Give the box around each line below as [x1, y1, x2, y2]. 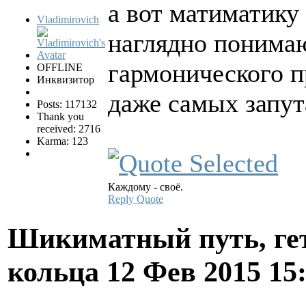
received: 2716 [37, 123, 100, 135]
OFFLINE [37, 61, 83, 74]
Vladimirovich [37, 14, 99, 26]
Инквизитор [37, 74, 94, 86]
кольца [8, 255, 107, 288]
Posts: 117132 [37, 98, 97, 111]
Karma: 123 [37, 135, 88, 148]
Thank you [37, 111, 84, 123]
